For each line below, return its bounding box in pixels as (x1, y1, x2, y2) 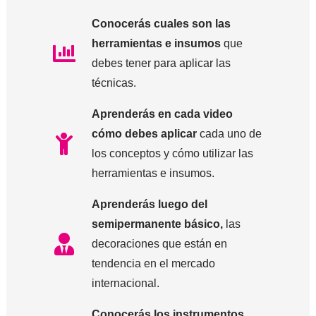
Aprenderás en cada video (91, 108, 233, 121)
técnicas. (91, 77, 136, 90)
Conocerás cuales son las (91, 18, 231, 30)
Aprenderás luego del (91, 198, 207, 211)
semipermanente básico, (91, 218, 226, 231)
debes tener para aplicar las (91, 57, 231, 70)
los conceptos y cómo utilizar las (91, 147, 253, 160)
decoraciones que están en (91, 238, 227, 250)
